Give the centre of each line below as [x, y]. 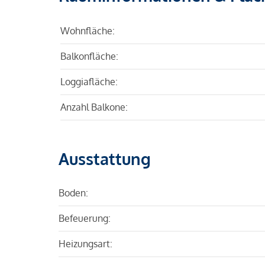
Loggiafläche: [89, 81]
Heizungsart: [85, 243]
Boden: [73, 193]
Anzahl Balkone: [94, 107]
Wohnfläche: [88, 30]
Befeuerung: [85, 218]
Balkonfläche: [89, 56]
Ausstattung [105, 158]
